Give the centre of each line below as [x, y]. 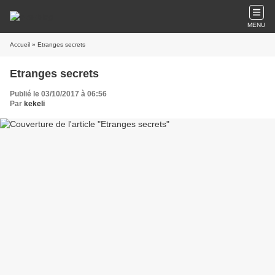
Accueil [20, 45]
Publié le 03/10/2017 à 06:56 [58, 94]
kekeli [34, 104]
